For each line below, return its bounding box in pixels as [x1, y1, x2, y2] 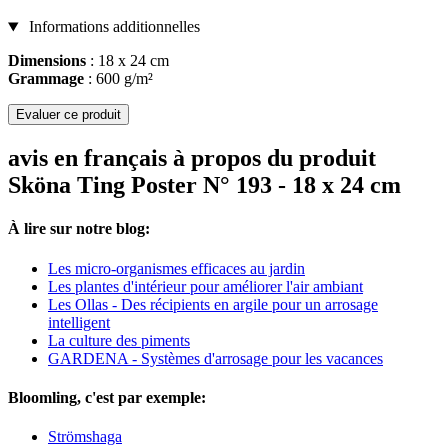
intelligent [48, 313, 110, 331]
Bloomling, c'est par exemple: [8, 388, 206, 406]
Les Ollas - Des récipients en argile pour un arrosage [48, 295, 378, 313]
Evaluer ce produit [16, 107, 121, 123]
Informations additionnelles [24, 18, 200, 36]
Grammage [8, 70, 84, 88]
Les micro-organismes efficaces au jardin [48, 259, 305, 277]
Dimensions [8, 52, 86, 70]
